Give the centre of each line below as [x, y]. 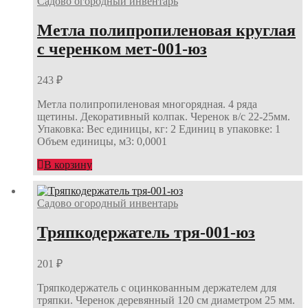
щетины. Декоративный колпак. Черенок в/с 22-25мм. [164, 116]
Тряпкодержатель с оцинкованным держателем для [157, 288]
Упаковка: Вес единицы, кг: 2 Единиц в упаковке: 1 [159, 129]
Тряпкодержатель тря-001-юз [146, 233]
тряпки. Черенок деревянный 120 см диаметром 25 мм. [166, 300]
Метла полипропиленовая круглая [166, 30]
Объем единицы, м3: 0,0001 [102, 141]
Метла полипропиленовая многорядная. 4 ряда [147, 104]
